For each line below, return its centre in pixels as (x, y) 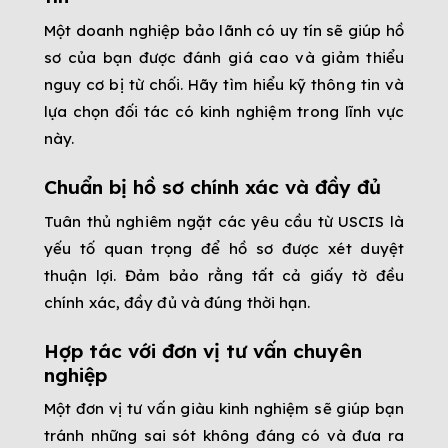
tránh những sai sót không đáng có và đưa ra (224, 436)
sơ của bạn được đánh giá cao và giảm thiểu (224, 57)
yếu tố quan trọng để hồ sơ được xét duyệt (224, 248)
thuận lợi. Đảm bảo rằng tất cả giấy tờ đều (224, 275)
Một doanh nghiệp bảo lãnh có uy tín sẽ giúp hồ (224, 30)
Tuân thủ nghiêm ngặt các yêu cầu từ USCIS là (224, 221)
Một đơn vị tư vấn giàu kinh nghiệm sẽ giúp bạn (224, 409)
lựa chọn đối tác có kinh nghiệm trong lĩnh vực (224, 111)
